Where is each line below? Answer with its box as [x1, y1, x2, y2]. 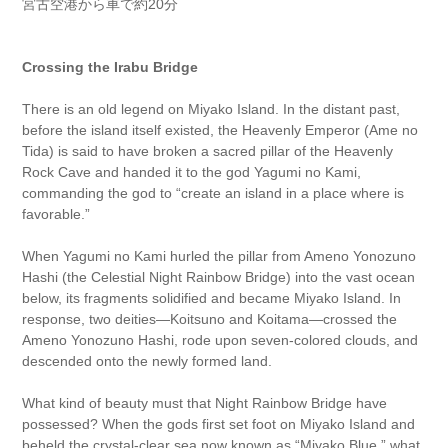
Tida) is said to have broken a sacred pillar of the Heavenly [22, 143, 394, 159]
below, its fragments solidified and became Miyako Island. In [22, 290, 402, 306]
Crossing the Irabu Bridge [22, 59, 199, 75]
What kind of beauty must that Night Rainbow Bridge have [22, 395, 388, 411]
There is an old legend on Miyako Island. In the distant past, [22, 101, 401, 117]
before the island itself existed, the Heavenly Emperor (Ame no [22, 122, 419, 138]
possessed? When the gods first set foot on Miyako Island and [22, 416, 416, 432]
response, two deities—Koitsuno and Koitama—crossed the [22, 311, 398, 327]
